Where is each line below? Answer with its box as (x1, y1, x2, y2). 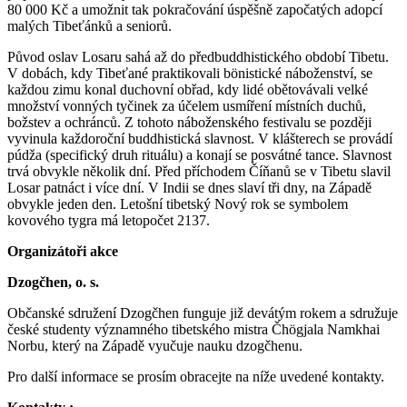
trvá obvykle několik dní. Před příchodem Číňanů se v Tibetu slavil (7, 164, 391, 180)
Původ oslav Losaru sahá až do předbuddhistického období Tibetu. (7, 49, 389, 65)
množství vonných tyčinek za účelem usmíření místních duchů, (7, 98, 366, 114)
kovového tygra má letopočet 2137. (7, 213, 210, 229)
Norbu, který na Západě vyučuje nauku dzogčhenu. (7, 338, 303, 354)
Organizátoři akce (7, 243, 118, 260)
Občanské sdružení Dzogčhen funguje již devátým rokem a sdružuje (7, 305, 398, 322)
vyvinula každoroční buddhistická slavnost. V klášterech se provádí (7, 131, 392, 147)
